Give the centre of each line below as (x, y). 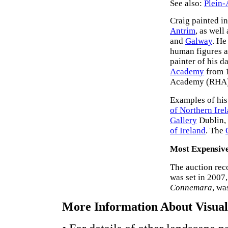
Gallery (183, 120)
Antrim (183, 31)
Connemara (191, 188)
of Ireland (188, 131)
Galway (199, 41)
